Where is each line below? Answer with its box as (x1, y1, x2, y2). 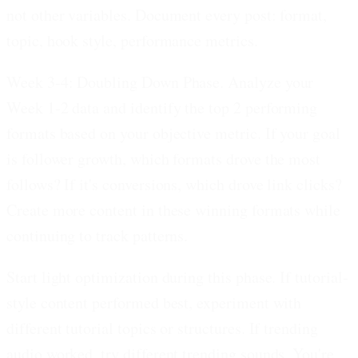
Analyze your (224, 70, 314, 93)
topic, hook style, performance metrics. (6, 29, 258, 51)
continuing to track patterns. (6, 224, 189, 246)
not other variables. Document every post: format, (6, 3, 328, 26)
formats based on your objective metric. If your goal (6, 121, 340, 144)
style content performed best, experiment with (6, 291, 302, 313)
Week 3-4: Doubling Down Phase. (6, 70, 225, 93)
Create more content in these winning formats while (6, 198, 341, 221)
